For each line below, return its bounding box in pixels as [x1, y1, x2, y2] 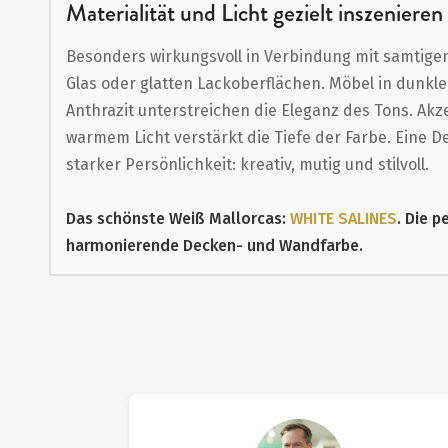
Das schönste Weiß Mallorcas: [65, 209, 290, 228]
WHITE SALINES [289, 209, 397, 228]
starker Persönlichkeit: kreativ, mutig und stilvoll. [65, 155, 429, 174]
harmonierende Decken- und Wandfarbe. [65, 236, 363, 255]
